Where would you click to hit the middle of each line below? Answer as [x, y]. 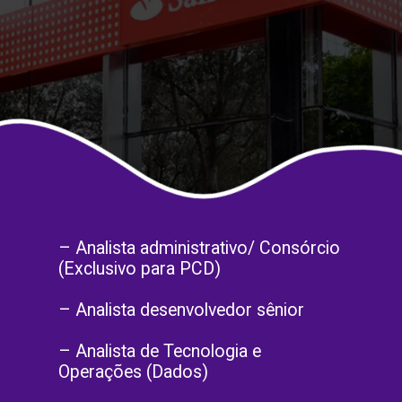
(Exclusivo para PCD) [140, 269]
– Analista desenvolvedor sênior [182, 310]
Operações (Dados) [134, 372]
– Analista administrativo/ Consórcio [200, 249]
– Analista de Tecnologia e [160, 352]
